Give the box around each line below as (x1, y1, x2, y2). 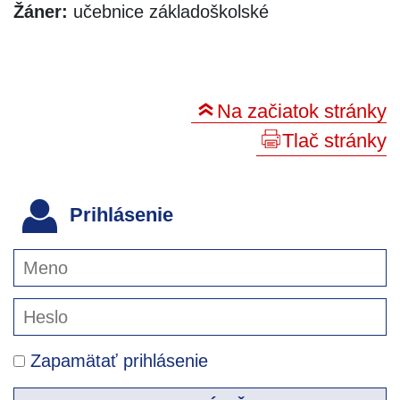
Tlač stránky (282, 129, 387, 152)
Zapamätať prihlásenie (25, 350, 208, 371)
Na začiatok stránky (217, 99, 387, 122)
